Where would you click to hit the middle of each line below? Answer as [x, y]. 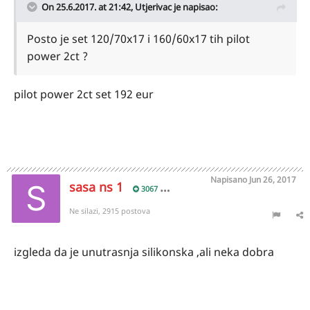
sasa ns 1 [96, 186]
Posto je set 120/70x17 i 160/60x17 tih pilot [138, 39]
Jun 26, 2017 [273, 180]
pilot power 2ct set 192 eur [84, 94]
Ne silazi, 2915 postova [110, 211]
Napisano [230, 180]
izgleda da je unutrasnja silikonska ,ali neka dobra [144, 252]
